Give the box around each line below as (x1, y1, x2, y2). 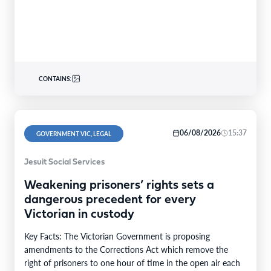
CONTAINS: (39, 74, 71, 83)
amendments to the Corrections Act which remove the (24, 243, 228, 255)
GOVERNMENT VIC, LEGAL (36, 129, 111, 138)
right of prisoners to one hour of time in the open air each (24, 256, 240, 269)
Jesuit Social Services (24, 157, 105, 167)
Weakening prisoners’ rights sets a (24, 179, 214, 192)
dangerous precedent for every (24, 194, 196, 206)
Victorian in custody (24, 208, 134, 221)
